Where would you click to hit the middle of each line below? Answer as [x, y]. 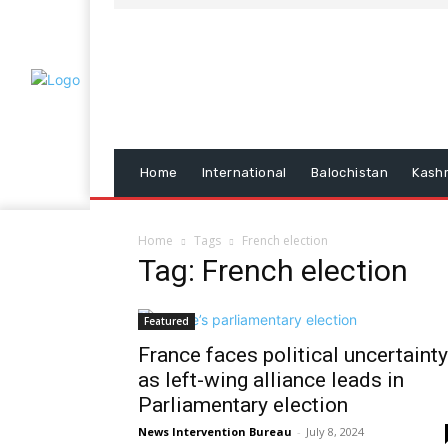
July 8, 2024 [335, 431]
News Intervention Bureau [215, 431]
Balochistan [349, 172]
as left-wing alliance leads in [271, 380]
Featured [166, 321]
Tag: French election [273, 270]
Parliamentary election [243, 405]
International [244, 172]
